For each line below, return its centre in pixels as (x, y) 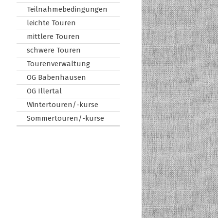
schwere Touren (54, 50)
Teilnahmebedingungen (67, 9)
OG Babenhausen (56, 77)
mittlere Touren (53, 36)
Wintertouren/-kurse (62, 104)
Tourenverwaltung (58, 64)
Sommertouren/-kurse (65, 118)
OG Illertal (44, 91)
